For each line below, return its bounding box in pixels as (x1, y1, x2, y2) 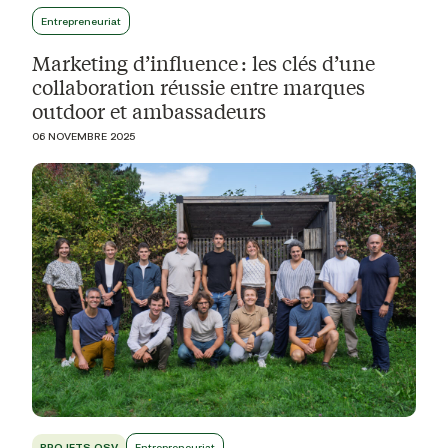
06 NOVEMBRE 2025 (32, 129, 135, 142)
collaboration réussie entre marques (32, 72, 365, 100)
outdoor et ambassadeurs (32, 96, 266, 124)
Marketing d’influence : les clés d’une (32, 48, 375, 76)
